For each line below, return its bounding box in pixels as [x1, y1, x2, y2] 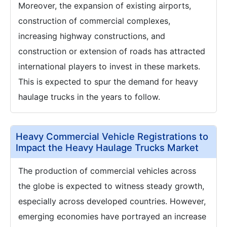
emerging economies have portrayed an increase [18, 211, 206, 221]
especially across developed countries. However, [18, 196, 206, 206]
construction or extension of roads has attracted [18, 46, 205, 56]
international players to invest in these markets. [18, 61, 200, 71]
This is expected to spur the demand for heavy [18, 77, 198, 87]
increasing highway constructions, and [18, 31, 165, 41]
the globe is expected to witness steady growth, [18, 181, 204, 191]
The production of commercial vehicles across [18, 166, 196, 176]
